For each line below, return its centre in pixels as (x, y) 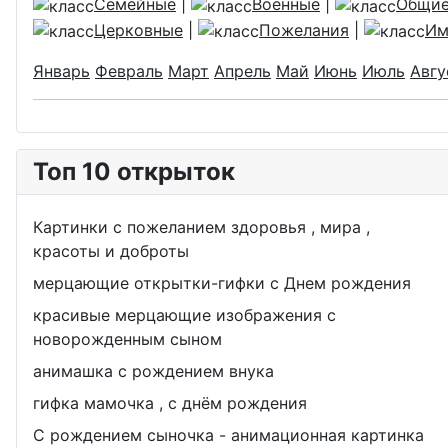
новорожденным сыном (127, 339)
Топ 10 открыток (134, 172)
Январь (61, 71)
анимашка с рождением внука (153, 371)
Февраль (129, 71)
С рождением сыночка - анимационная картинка (228, 435)
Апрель (242, 71)
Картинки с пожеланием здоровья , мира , (201, 227)
